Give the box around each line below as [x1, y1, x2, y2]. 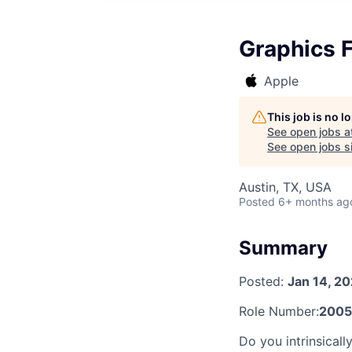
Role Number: [239, 302, 319, 319]
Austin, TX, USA [239, 179, 332, 195]
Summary [239, 236, 328, 259]
